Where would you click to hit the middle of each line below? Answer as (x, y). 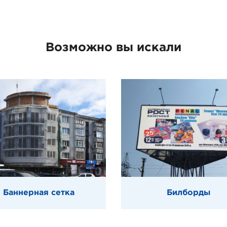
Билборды (188, 193)
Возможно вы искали (113, 48)
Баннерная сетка (39, 193)
